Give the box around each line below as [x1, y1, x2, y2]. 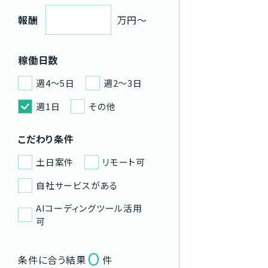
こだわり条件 [18, 132, 74, 146]
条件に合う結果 [18, 252, 86, 267]
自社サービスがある [36, 179, 118, 191]
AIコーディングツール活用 [35, 202, 142, 214]
